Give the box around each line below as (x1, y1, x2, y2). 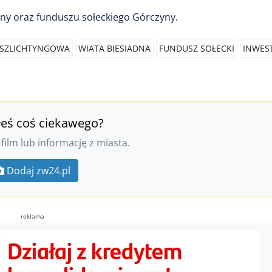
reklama (20, 211, 44, 220)
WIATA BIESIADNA (78, 42, 151, 54)
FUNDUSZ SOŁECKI (159, 42, 234, 54)
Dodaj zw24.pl (6, 163, 70, 177)
